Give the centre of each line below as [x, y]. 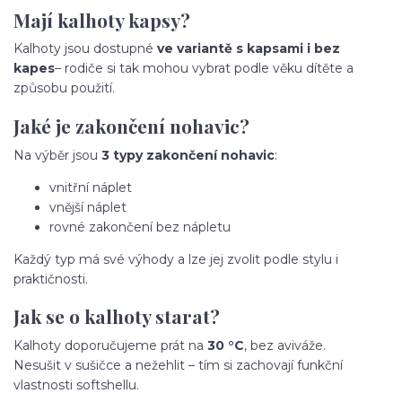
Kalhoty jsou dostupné [85, 49]
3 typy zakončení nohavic [188, 155]
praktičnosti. [51, 279]
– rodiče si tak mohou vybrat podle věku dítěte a [204, 69]
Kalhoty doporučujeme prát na [110, 345]
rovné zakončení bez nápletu [140, 227]
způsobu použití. [64, 88]
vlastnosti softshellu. [76, 385]
